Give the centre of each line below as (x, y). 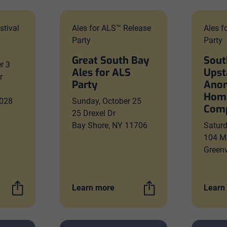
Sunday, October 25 (107, 101)
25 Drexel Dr (94, 113)
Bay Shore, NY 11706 (110, 125)
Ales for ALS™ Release (111, 28)
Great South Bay (110, 61)
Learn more (93, 188)
